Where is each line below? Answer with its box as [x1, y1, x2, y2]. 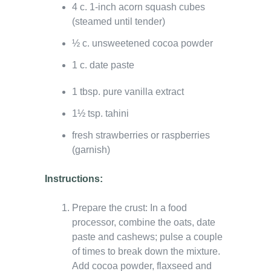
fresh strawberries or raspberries [72, 129, 210, 140]
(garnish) [72, 144, 110, 155]
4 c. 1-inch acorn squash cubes [72, 1, 205, 12]
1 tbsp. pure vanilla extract [72, 86, 184, 97]
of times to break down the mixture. [72, 246, 220, 256]
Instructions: [45, 173, 103, 184]
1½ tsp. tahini [72, 108, 129, 119]
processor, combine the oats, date [72, 217, 215, 227]
